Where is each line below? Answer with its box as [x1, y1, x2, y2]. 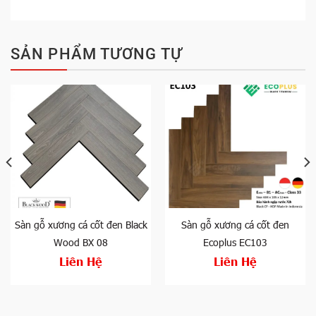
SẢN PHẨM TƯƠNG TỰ [11, 44, 183, 63]
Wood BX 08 [54, 235, 108, 249]
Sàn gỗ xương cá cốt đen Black [14, 217, 147, 231]
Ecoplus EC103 [203, 235, 267, 249]
